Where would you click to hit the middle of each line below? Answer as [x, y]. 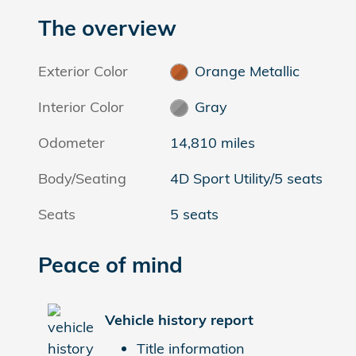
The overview [107, 27]
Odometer [72, 142]
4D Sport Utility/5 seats [247, 178]
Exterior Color [83, 71]
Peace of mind [110, 264]
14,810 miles [213, 142]
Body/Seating [82, 178]
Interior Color [81, 106]
